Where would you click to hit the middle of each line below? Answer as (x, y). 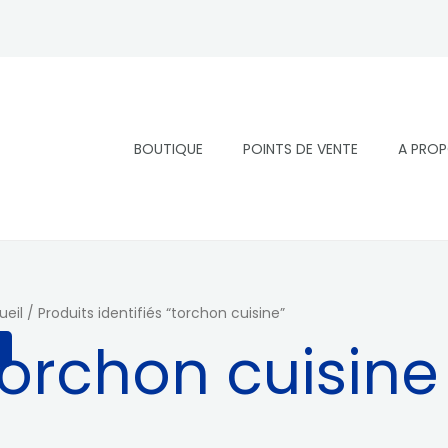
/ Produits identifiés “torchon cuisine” (154, 314)
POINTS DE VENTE (300, 148)
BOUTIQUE (168, 148)
